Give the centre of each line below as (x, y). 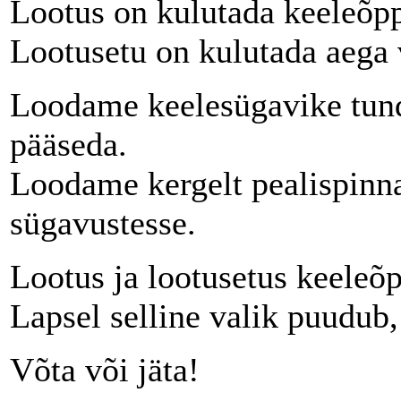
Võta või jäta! (105, 369)
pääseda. (68, 144)
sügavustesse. (103, 222)
